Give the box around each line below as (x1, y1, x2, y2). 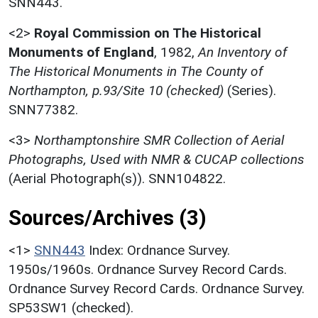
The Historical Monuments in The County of (9, 62, 263, 79)
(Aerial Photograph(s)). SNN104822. (9, 170, 226, 187)
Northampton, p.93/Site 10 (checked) (9, 82, 224, 99)
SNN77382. (9, 101, 78, 118)
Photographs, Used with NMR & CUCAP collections (9, 150, 305, 168)
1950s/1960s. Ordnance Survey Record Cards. (9, 261, 287, 278)
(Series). (224, 82, 276, 99)
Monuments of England (9, 43, 154, 60)
